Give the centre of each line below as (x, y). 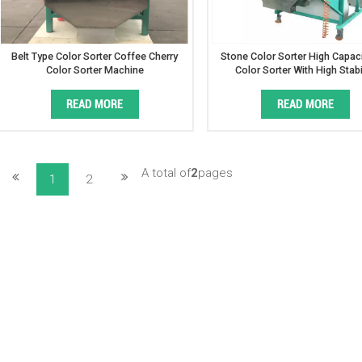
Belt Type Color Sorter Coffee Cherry (95, 57)
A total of (166, 173)
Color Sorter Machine (95, 70)
